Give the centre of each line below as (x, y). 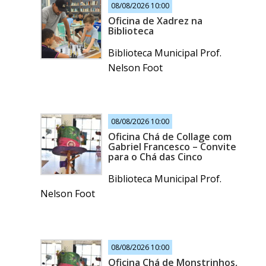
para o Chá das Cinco (155, 157)
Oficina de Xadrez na (155, 21)
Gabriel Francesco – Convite (172, 147)
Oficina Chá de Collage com (170, 137)
